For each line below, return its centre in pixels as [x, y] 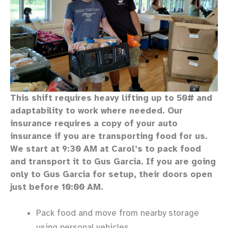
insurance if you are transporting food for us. [109, 136]
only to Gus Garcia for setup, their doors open [111, 174]
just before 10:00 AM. [57, 187]
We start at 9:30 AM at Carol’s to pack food [106, 149]
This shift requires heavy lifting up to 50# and [111, 98]
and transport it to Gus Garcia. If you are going [113, 161]
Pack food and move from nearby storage [118, 213]
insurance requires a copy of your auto [94, 123]
